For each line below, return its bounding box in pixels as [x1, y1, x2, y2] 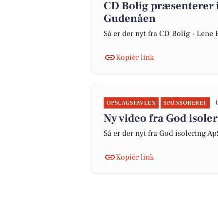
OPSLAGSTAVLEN [107, 99, 156, 107]
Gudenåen [104, 12, 156, 25]
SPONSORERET [163, 99, 207, 107]
